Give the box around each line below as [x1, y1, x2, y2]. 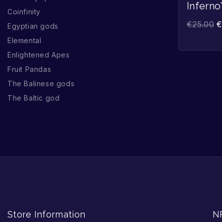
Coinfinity [7, 7, 41, 16]
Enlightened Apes [7, 51, 70, 59]
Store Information [7, 209, 86, 220]
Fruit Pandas [7, 65, 52, 74]
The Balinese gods [7, 79, 75, 88]
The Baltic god [7, 94, 60, 103]
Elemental [7, 36, 42, 45]
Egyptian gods [7, 22, 58, 31]
